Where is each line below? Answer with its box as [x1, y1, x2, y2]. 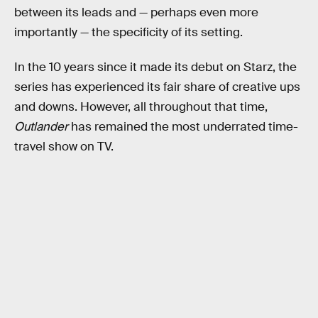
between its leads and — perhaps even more [14, 4, 258, 20]
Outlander [14, 119, 68, 135]
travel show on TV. [14, 139, 114, 155]
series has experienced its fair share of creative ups [14, 79, 300, 95]
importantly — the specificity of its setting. [14, 24, 243, 40]
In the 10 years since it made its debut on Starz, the [14, 60, 297, 75]
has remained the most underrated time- [68, 119, 298, 135]
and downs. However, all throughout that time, [14, 99, 268, 115]
